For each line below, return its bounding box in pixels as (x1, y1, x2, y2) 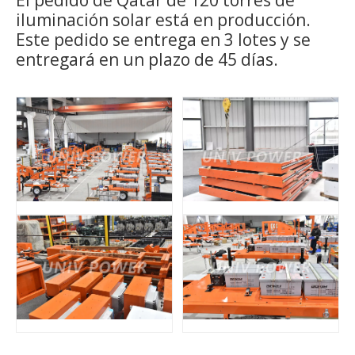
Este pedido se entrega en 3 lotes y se (16, 29, 311, 51)
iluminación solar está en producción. (16, 9, 311, 31)
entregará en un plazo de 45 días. (16, 48, 278, 71)
